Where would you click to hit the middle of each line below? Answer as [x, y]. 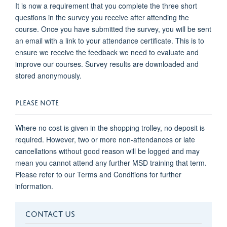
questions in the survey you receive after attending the [102, 17]
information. [34, 186]
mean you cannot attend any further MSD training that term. [111, 163]
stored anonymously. [48, 76]
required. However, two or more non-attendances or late [105, 140]
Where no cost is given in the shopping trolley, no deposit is [110, 128]
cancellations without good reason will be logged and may [107, 151]
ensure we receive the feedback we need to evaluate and [107, 52]
